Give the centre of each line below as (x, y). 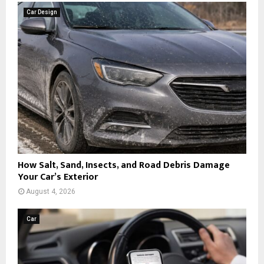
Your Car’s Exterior (58, 177)
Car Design (42, 12)
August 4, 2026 (51, 192)
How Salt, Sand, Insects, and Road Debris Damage (124, 166)
